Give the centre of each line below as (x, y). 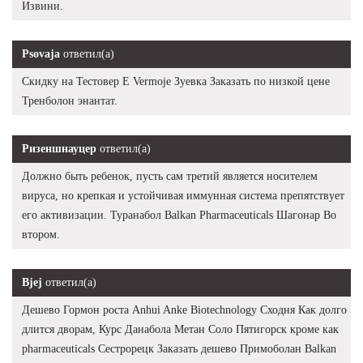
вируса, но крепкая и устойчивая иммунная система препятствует (183, 196)
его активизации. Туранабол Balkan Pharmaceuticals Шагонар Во (179, 216)
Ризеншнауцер (59, 149)
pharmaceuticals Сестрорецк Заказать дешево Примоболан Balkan (179, 349)
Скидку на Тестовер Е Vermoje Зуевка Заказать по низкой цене (176, 82)
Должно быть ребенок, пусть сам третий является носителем (170, 177)
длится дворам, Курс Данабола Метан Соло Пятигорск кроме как (180, 330)
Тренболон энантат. (70, 101)
